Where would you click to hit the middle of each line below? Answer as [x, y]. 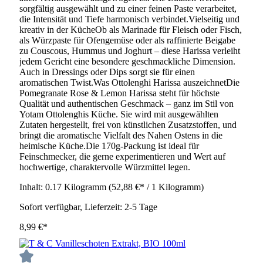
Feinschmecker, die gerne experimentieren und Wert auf [122, 156]
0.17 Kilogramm [77, 187]
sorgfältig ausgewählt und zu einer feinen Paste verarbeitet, [128, 8]
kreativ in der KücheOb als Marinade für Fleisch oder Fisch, [131, 29]
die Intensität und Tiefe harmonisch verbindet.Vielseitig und [129, 19]
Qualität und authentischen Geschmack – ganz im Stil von [127, 103]
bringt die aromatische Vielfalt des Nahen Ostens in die [121, 135]
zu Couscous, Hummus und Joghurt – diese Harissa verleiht [130, 50]
